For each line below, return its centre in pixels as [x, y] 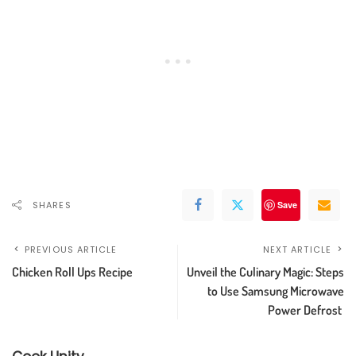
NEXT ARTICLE [297, 250]
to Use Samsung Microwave [276, 291]
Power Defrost [306, 310]
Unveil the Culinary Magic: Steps [265, 272]
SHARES [52, 205]
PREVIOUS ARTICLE [71, 250]
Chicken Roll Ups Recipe [72, 272]
